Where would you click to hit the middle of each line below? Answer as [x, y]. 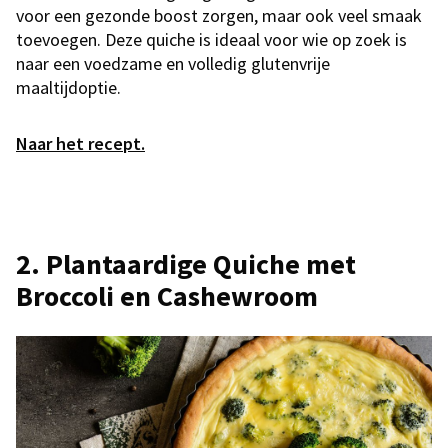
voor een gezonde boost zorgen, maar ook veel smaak [219, 15]
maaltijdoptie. [68, 87]
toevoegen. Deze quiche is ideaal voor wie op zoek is [211, 39]
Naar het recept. [80, 143]
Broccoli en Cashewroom [167, 295]
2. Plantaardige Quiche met [186, 263]
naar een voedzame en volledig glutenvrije [173, 63]
